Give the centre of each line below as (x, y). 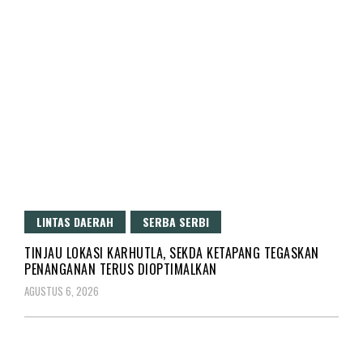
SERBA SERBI (176, 221)
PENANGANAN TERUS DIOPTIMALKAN (121, 269)
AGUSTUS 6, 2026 (62, 290)
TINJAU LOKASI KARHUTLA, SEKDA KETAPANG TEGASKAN (172, 252)
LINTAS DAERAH (75, 221)
